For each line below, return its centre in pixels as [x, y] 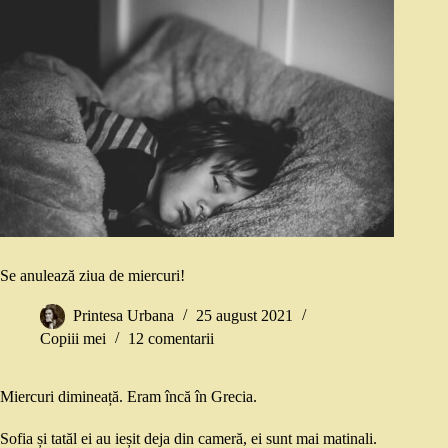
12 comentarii [171, 339]
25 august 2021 [244, 316]
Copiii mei [73, 339]
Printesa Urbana [123, 316]
